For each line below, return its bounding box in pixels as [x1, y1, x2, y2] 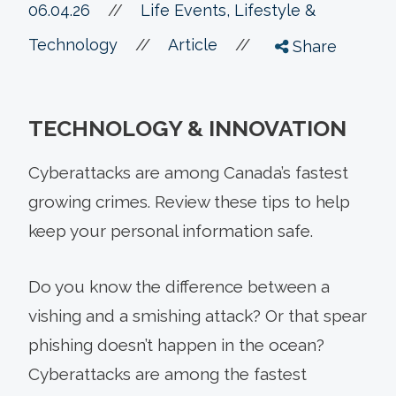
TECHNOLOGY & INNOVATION [28, 114, 346, 141]
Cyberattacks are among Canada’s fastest [28, 162, 348, 182]
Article [168, 34, 217, 54]
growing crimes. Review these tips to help [28, 191, 350, 211]
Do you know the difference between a [28, 276, 330, 296]
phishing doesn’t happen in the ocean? [28, 334, 324, 354]
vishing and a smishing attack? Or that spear [28, 305, 367, 325]
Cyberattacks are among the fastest [28, 363, 307, 384]
